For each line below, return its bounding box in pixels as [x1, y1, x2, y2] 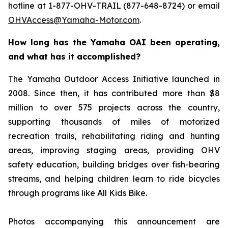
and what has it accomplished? [8, 51, 140, 62]
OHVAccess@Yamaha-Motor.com [8, 14, 139, 25]
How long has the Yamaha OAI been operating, [8, 37, 220, 47]
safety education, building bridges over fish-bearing [8, 159, 220, 169]
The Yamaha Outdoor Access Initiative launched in [8, 73, 220, 84]
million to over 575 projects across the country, [8, 102, 220, 112]
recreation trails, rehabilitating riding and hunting [8, 130, 220, 141]
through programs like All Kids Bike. [8, 187, 147, 198]
